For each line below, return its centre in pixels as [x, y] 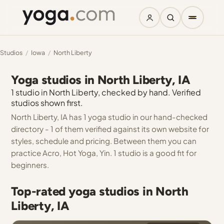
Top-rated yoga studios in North [100, 191]
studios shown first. [47, 103]
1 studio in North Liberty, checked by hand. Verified [106, 92]
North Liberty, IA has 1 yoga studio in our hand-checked [109, 117]
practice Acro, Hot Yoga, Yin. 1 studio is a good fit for [104, 153]
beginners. [30, 165]
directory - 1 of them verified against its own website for [110, 129]
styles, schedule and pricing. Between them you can [104, 141]
